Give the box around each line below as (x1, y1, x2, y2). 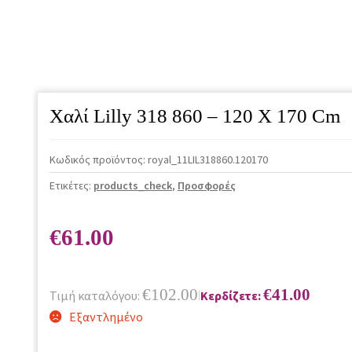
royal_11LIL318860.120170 (147, 152, 268, 167)
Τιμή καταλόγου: (49, 287, 142, 303)
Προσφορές (177, 178, 236, 192)
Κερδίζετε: (200, 287, 263, 303)
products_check (93, 178, 172, 192)
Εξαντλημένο (68, 308, 143, 324)
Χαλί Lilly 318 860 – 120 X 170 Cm (49, 105, 340, 127)
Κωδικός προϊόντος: (49, 152, 148, 167)
